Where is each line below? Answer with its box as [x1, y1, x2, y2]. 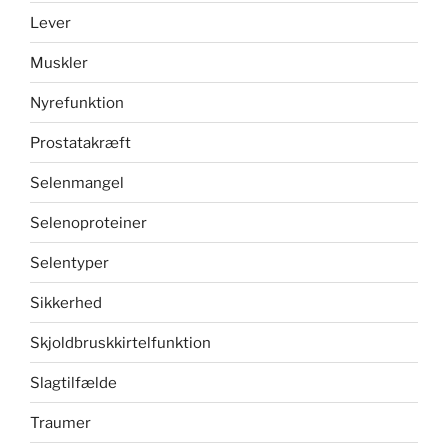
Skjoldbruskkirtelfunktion [30, 333, 211, 352]
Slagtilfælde [30, 373, 117, 392]
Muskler [30, 53, 88, 72]
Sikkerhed [30, 293, 102, 312]
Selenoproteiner [30, 213, 147, 232]
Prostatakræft [30, 133, 131, 152]
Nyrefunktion [30, 93, 124, 112]
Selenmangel [30, 173, 124, 192]
